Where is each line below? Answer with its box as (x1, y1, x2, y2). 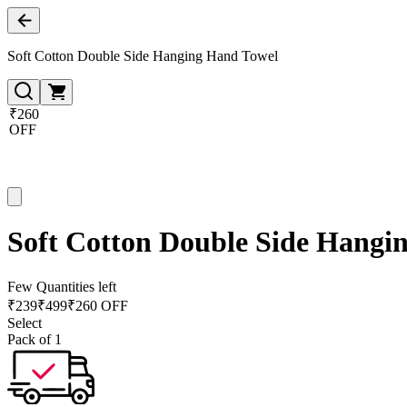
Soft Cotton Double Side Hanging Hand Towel (7, 48, 278, 64)
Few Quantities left (7, 278, 116, 294)
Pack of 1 (7, 331, 62, 347)
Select (7, 314, 42, 331)
